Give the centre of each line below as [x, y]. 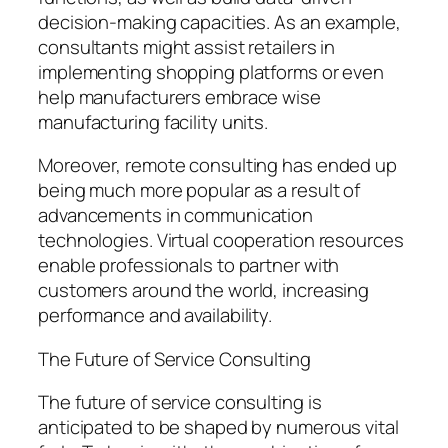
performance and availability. [155, 315]
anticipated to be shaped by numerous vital [218, 427]
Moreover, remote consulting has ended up [217, 165]
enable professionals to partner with [189, 265]
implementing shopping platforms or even [211, 71]
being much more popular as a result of [199, 190]
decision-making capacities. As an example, [219, 21]
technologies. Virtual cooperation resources [221, 240]
